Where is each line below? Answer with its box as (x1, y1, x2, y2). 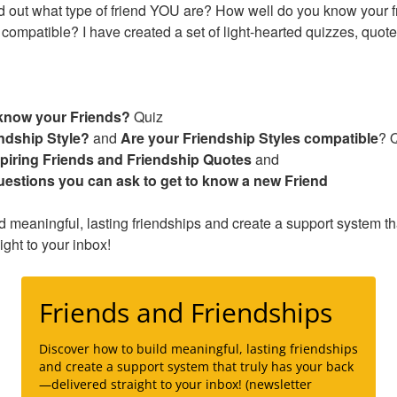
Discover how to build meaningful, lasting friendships (39, 340, 358, 358)
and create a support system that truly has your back (39, 358, 354, 376)
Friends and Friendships (39, 294, 332, 331)
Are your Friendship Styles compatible (121, 128, 378, 149)
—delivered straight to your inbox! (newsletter (39, 376, 312, 393)
